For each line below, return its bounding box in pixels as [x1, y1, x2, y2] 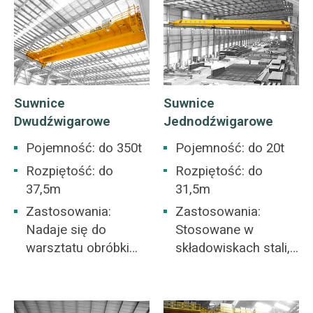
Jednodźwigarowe [163, 111, 273, 131]
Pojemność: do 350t [26, 138, 143, 159]
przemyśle [175, 274, 235, 294]
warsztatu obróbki [26, 238, 130, 258]
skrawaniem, [26, 256, 99, 276]
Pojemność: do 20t [175, 138, 285, 159]
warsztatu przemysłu [26, 274, 147, 294]
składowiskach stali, [175, 238, 291, 258]
